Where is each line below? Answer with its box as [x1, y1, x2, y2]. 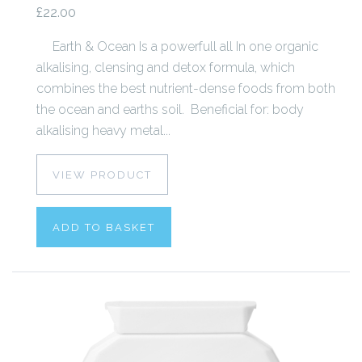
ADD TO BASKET [53, 221, 155, 234]
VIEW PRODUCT [53, 168, 152, 181]
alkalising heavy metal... [36, 122, 170, 138]
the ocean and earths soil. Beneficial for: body [36, 101, 304, 117]
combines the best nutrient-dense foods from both [36, 80, 335, 96]
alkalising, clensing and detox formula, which [36, 59, 295, 75]
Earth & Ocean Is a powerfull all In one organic [36, 38, 318, 54]
